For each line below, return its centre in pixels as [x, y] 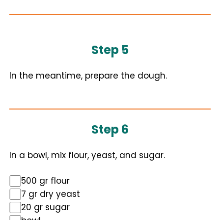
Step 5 [110, 50]
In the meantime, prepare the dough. [88, 76]
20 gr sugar [45, 207]
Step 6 [110, 129]
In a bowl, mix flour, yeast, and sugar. [87, 155]
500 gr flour [45, 181]
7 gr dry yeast [51, 194]
